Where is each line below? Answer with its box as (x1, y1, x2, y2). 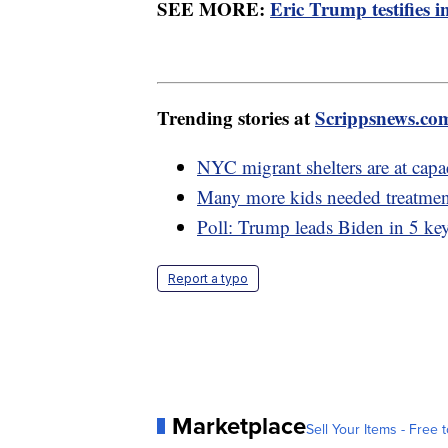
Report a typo (168, 271, 248, 287)
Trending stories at (157, 104, 315, 132)
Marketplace (172, 408, 306, 444)
